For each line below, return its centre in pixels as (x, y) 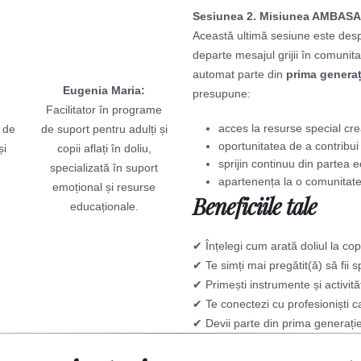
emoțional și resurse (104, 187)
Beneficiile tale (255, 206)
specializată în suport (104, 168)
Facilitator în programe (104, 110)
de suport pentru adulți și (104, 129)
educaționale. (104, 206)
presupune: (222, 93)
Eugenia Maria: (104, 90)
